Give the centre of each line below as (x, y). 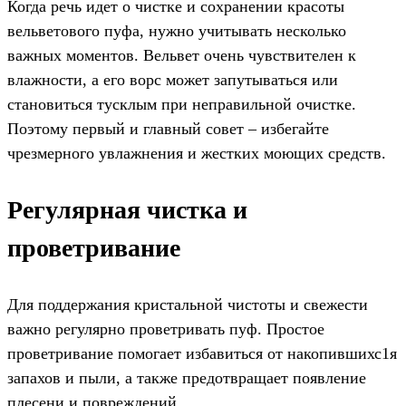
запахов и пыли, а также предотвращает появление (187, 378)
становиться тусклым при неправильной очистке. (182, 105)
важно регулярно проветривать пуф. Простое (166, 329)
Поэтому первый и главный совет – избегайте (168, 129)
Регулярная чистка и (127, 210)
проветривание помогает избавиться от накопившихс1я (202, 354)
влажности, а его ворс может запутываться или (173, 80)
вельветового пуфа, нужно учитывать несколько (177, 31)
